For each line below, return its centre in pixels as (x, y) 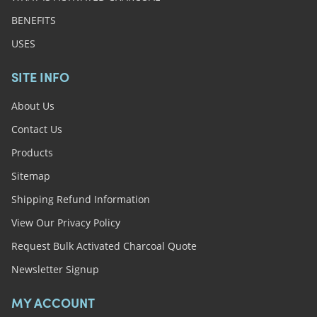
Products (32, 153)
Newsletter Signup (55, 270)
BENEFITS (33, 21)
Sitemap (30, 176)
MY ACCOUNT (53, 305)
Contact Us (36, 129)
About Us (33, 106)
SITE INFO (40, 80)
